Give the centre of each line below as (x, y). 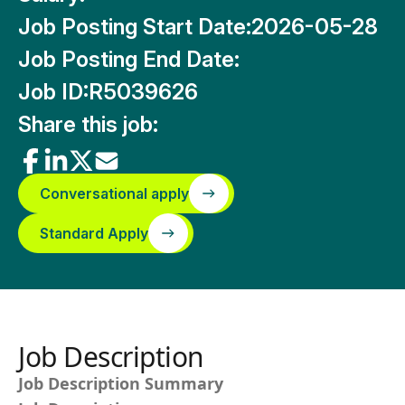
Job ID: (53, 92)
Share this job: (88, 124)
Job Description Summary (121, 383)
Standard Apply (94, 233)
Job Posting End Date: (129, 59)
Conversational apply (114, 193)
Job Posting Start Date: (135, 27)
